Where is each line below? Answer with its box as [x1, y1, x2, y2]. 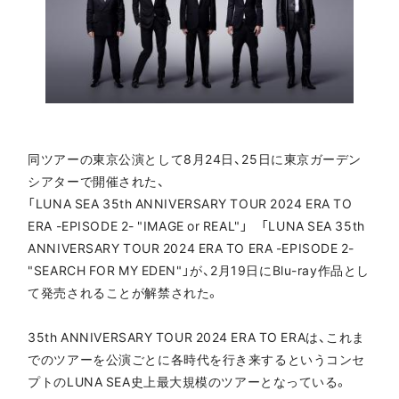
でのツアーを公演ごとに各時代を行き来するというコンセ [28, 349, 365, 368]
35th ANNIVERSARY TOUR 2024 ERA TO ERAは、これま [28, 327, 365, 346]
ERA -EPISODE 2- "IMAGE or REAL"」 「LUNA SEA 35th [28, 216, 365, 234]
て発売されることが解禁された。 [28, 282, 220, 301]
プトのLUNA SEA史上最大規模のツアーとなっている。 [28, 371, 349, 390]
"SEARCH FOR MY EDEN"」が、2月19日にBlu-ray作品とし [28, 260, 370, 279]
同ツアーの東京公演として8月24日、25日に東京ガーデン [28, 149, 362, 167]
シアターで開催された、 [28, 171, 166, 190]
